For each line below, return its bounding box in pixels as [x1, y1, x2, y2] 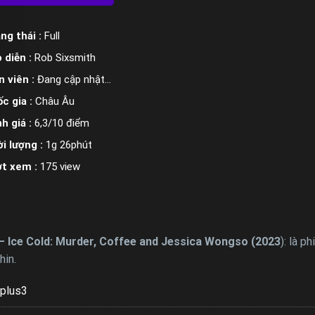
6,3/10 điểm [34, 116, 89, 129]
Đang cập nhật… [37, 72, 111, 86]
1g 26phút [46, 138, 92, 151]
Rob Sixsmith [34, 51, 96, 64]
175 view [40, 160, 80, 173]
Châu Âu [35, 94, 75, 108]
